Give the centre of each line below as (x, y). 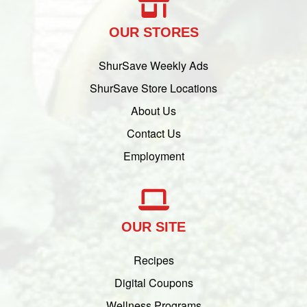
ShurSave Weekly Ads (153, 66)
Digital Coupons (153, 283)
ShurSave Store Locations (153, 88)
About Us (153, 111)
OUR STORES (153, 33)
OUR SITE (153, 227)
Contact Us (153, 134)
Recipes (153, 260)
